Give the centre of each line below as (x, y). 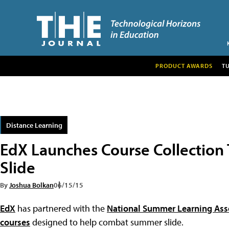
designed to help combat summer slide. (107, 222)
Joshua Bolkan (31, 185)
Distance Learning (34, 125)
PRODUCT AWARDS (184, 65)
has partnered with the (61, 208)
